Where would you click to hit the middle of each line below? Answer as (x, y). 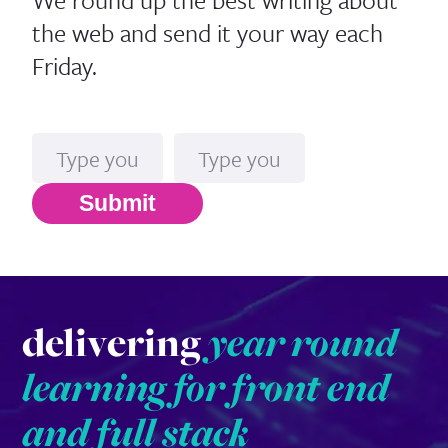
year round (302, 341)
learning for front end (205, 386)
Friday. (65, 65)
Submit (118, 203)
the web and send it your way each (208, 32)
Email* (207, 118)
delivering (114, 341)
